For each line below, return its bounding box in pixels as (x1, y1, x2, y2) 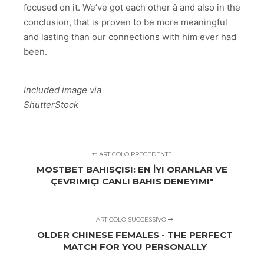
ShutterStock (24, 99, 78, 111)
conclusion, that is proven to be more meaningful (24, 16, 227, 28)
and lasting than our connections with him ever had (24, 31, 236, 43)
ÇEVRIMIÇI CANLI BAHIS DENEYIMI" (50, 176, 214, 187)
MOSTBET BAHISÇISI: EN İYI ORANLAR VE (37, 164, 227, 176)
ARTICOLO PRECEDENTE (97, 150, 172, 159)
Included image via (24, 84, 101, 96)
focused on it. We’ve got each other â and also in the (24, 2, 240, 14)
